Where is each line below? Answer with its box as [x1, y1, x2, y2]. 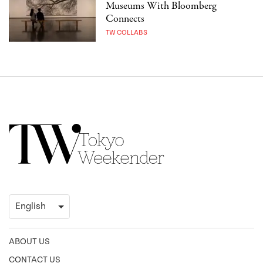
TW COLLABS [106, 29, 148, 37]
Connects [106, 12, 145, 27]
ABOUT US [9, 237, 50, 247]
